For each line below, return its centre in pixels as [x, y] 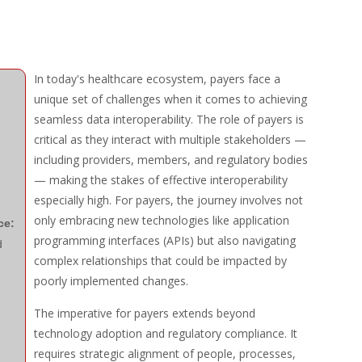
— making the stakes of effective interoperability [160, 180]
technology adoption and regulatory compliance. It [165, 333]
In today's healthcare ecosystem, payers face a [157, 79]
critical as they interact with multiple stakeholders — [170, 139]
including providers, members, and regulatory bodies [170, 160]
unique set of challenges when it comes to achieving [170, 99]
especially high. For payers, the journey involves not [168, 200]
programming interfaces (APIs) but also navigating [164, 240]
